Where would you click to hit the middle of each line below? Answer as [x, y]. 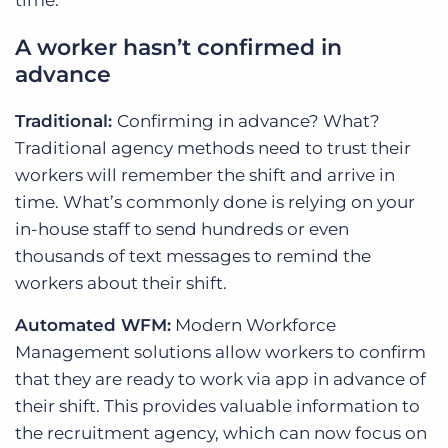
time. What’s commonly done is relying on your [215, 202]
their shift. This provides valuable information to [217, 406]
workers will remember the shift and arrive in [205, 175]
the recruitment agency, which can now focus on [221, 433]
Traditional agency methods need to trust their [213, 148]
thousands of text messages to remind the [193, 256]
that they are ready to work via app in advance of [220, 379]
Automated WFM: [93, 325]
